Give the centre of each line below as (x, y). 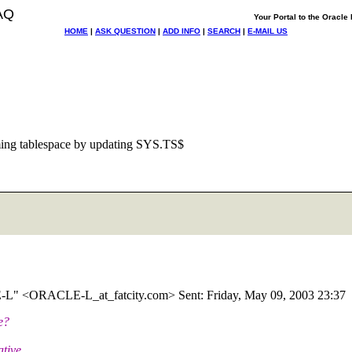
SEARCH (224, 31)
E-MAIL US (268, 31)
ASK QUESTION (125, 31)
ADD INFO (181, 31)
